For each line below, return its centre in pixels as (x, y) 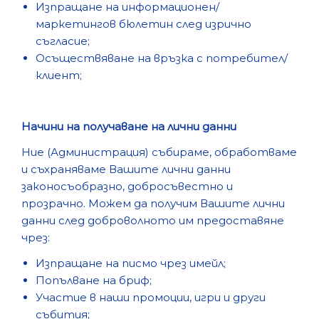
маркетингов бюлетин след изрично (143, 24)
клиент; (59, 75)
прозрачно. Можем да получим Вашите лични (153, 203)
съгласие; (63, 41)
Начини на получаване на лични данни (129, 126)
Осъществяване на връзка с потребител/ (162, 58)
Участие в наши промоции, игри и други (151, 297)
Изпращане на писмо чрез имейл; (131, 263)
